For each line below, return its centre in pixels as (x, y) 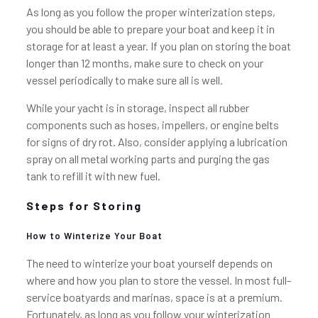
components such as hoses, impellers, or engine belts (152, 125)
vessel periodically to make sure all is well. (124, 80)
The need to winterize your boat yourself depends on (149, 263)
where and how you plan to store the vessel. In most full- (158, 280)
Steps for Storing (84, 205)
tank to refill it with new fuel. (93, 176)
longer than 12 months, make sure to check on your (144, 63)
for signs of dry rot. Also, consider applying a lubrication (157, 142)
